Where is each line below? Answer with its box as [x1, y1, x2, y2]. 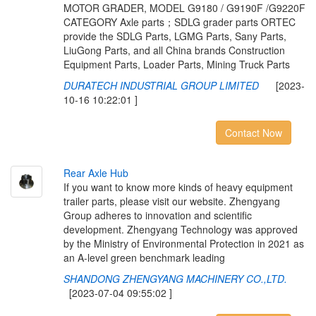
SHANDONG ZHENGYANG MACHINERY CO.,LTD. [63, 272, 287, 286]
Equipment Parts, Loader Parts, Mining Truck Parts [63, 57, 290, 71]
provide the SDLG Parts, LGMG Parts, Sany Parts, [63, 29, 286, 43]
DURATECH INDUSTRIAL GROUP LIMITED [63, 78, 259, 92]
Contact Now [224, 126, 282, 140]
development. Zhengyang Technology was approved [63, 222, 298, 236]
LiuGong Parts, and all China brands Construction [63, 43, 285, 57]
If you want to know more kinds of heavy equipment [63, 180, 293, 194]
